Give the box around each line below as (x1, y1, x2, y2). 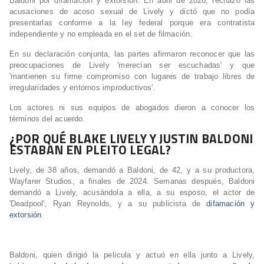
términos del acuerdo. (9, 114, 85, 124)
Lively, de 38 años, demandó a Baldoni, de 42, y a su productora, (9, 166, 255, 175)
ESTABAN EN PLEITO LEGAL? (9, 140, 171, 160)
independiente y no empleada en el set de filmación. (9, 29, 193, 39)
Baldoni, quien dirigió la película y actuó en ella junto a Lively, (9, 250, 255, 260)
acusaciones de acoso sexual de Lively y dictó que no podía (9, 7, 255, 16)
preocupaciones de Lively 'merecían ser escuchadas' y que (9, 61, 255, 70)
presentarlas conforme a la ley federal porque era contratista (9, 18, 255, 28)
